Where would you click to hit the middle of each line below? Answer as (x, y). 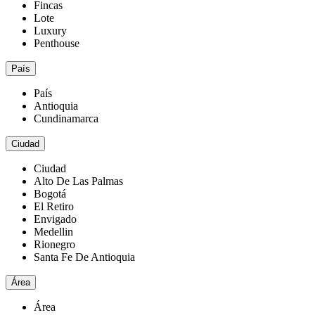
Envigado (55, 219)
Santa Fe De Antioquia (84, 257)
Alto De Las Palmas (78, 181)
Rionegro (54, 245)
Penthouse (57, 44)
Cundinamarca (66, 119)
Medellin (53, 232)
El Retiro (54, 207)
